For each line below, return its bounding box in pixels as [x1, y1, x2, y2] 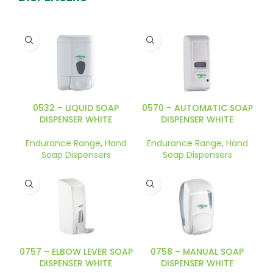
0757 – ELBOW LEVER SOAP [19, 245, 133, 258]
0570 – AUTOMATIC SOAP [141, 102, 253, 115]
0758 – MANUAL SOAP [151, 245, 244, 258]
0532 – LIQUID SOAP [33, 102, 119, 115]
